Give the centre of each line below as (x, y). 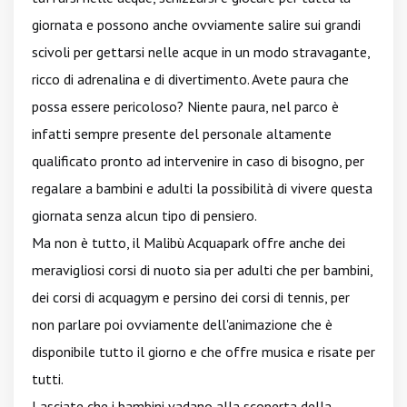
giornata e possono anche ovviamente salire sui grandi (196, 25)
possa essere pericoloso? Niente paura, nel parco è (185, 106)
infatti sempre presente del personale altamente (182, 134)
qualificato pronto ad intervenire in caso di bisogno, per (198, 161)
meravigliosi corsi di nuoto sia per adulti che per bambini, (202, 270)
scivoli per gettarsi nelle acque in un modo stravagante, (201, 52)
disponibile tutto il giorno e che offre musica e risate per (203, 352)
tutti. (48, 379)
